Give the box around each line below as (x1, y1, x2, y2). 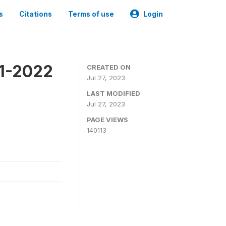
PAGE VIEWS (87, 116, 128, 124)
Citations (19, 10, 52, 18)
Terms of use (68, 10, 114, 18)
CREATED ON (87, 63, 131, 71)
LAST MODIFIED (87, 89, 140, 97)
